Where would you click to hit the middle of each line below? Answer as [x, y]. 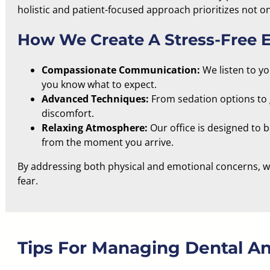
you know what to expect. [99, 84]
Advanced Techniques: [95, 99]
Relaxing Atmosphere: [94, 128]
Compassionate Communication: [121, 70]
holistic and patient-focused [80, 10]
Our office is [177, 128]
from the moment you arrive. [107, 142]
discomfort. [67, 113]
